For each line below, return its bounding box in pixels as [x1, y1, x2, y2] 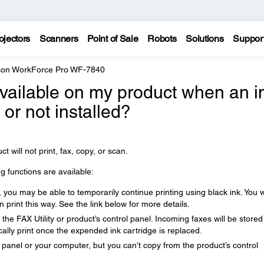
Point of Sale [87, 33, 138, 44]
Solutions [186, 33, 224, 44]
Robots [147, 33, 177, 44]
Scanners [39, 33, 78, 44]
